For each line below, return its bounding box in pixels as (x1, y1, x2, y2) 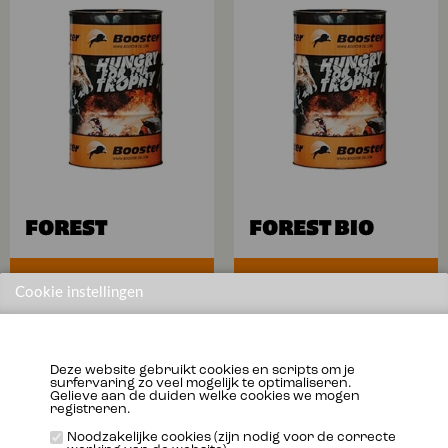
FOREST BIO (249, 211, 374, 242)
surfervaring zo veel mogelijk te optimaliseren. (50, 376, 351, 390)
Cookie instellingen (15, 284, 143, 300)
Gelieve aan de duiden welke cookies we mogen (50, 389, 360, 403)
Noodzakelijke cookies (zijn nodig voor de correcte (67, 430, 396, 444)
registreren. (50, 402, 130, 416)
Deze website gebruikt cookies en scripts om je (50, 363, 355, 377)
